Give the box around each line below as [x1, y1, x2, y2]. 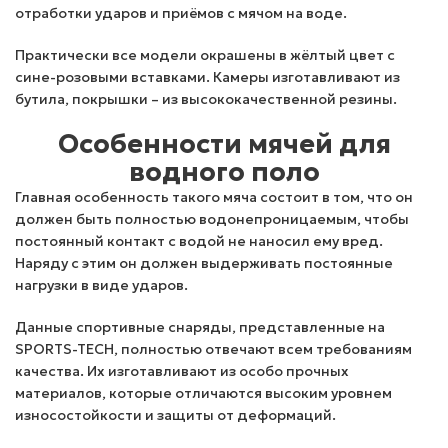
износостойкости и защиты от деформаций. [15, 406, 336, 424]
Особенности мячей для [57, 128, 391, 160]
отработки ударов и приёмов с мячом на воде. [15, 4, 347, 22]
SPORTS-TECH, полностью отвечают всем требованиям [15, 340, 412, 358]
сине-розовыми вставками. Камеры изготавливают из [15, 68, 400, 86]
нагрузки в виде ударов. [15, 276, 188, 294]
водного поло [128, 156, 320, 188]
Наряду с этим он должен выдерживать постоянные [15, 254, 393, 272]
